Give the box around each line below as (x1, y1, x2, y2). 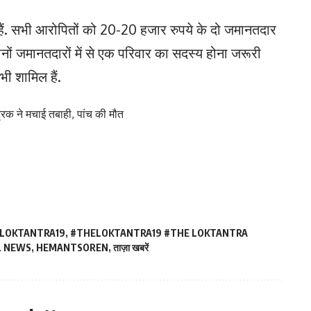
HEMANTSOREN (36, 242, 108, 253)
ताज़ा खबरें (113, 242, 149, 253)
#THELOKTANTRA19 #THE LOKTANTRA (70, 227, 248, 239)
